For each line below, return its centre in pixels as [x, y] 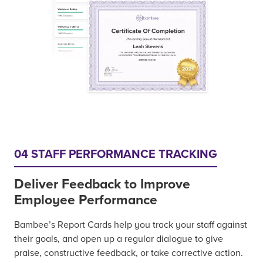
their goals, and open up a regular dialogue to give [119, 239]
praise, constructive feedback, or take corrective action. [129, 253]
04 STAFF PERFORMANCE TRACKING [116, 154]
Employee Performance [86, 200]
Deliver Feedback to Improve [102, 184]
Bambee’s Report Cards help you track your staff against [131, 225]
